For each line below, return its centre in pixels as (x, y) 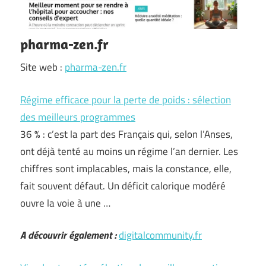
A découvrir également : (68, 235)
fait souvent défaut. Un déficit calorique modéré (123, 186)
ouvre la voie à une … (65, 203)
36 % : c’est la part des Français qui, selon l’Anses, (126, 134)
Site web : (42, 67)
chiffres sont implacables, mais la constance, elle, (126, 168)
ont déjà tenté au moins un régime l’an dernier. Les (129, 151)
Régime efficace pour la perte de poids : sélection (126, 99)
